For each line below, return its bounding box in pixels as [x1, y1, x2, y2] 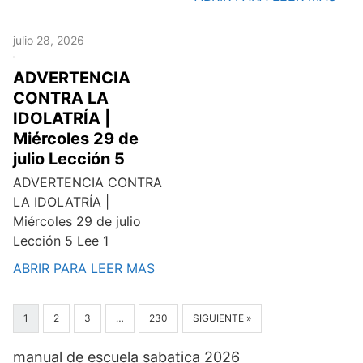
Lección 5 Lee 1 [13, 233, 109, 249]
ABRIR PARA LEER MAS [13, 260, 155, 276]
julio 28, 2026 [13, 33, 84, 47]
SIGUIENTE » [193, 312, 251, 324]
